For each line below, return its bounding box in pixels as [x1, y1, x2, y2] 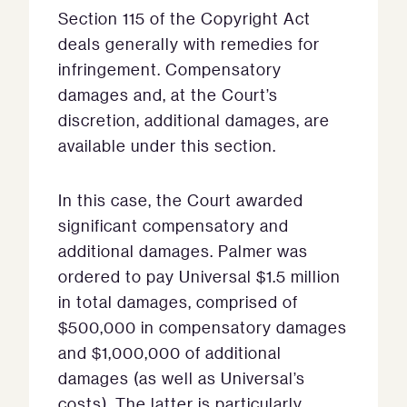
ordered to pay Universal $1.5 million [58, 266, 341, 287]
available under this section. [58, 135, 276, 156]
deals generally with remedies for [58, 34, 320, 55]
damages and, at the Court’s [58, 84, 278, 105]
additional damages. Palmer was [58, 241, 308, 262]
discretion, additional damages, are [58, 110, 330, 131]
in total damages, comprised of [58, 292, 298, 313]
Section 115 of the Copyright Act [58, 8, 311, 29]
